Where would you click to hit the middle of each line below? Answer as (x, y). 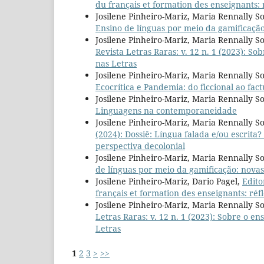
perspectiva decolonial (140, 146)
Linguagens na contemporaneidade (166, 111)
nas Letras (116, 64)
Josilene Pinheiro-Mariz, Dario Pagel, (169, 181)
